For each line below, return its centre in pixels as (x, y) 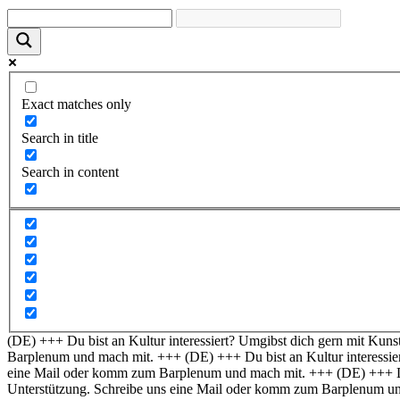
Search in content (70, 171)
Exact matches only (76, 104)
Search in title (60, 137)
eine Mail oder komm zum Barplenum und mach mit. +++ (170, 373)
